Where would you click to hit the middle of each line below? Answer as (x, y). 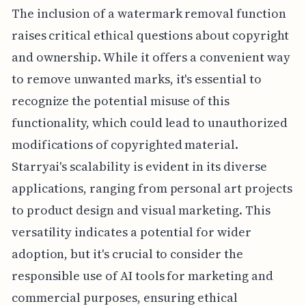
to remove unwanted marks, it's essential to (136, 79)
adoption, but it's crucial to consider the (127, 254)
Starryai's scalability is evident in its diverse (139, 167)
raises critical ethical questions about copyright (150, 36)
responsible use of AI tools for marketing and (142, 276)
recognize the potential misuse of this (120, 101)
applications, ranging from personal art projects (152, 189)
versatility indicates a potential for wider (131, 232)
